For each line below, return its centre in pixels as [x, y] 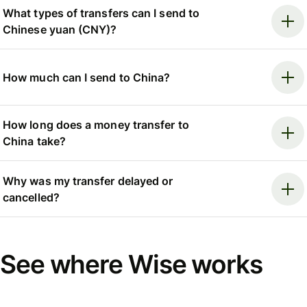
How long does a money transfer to [96, 125]
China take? [34, 142]
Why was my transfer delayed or [88, 181]
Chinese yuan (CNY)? [60, 30]
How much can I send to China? [87, 77]
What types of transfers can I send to [101, 13]
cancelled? [31, 197]
